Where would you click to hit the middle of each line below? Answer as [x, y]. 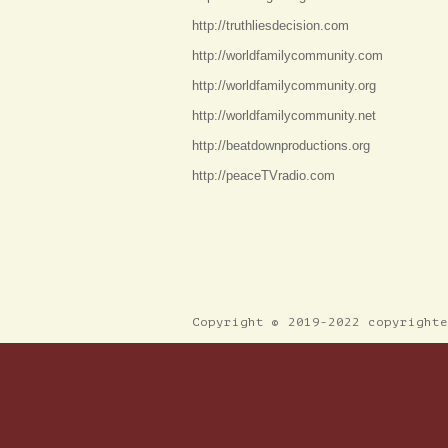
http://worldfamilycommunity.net [284, 116]
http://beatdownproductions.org [281, 146]
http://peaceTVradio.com [263, 176]
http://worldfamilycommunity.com [287, 56]
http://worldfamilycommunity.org [284, 86]
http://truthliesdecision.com [270, 26]
